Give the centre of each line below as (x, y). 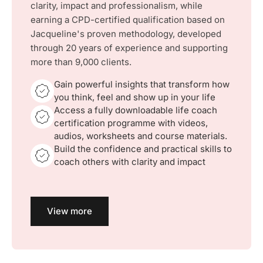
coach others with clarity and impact (130, 162)
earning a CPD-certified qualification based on (128, 20)
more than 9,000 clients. (81, 62)
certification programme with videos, (131, 123)
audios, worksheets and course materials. (141, 136)
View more (70, 211)
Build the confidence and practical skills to (143, 149)
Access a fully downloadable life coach (136, 110)
